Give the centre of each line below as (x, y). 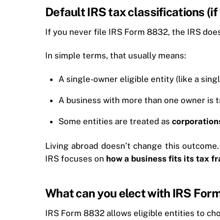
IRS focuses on (76, 158)
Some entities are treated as (115, 121)
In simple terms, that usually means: (116, 55)
